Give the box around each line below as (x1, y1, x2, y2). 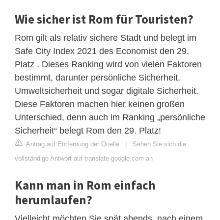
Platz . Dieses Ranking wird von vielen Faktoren (15, 59, 202, 69)
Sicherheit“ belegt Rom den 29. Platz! (15, 125, 161, 136)
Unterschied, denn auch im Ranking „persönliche (15, 112, 205, 122)
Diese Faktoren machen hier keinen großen (15, 99, 185, 109)
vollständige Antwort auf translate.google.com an (15, 154, 153, 162)
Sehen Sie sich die (133, 140, 186, 148)
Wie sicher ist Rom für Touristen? (15, 11, 193, 27)
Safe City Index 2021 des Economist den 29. (15, 46, 189, 56)
